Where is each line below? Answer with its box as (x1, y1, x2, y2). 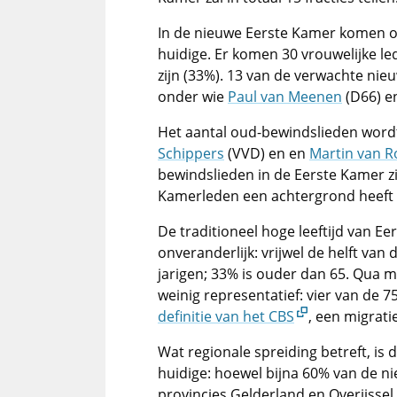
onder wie (158, 87, 228, 106)
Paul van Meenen (228, 87, 342, 106)
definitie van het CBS (158, 307, 294, 326)
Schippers (158, 144, 224, 163)
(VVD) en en (224, 144, 309, 163)
